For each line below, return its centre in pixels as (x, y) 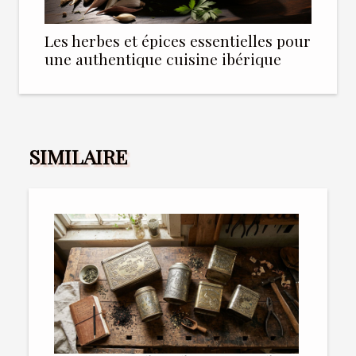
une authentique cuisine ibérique (163, 59)
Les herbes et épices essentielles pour (178, 41)
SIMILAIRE (78, 157)
